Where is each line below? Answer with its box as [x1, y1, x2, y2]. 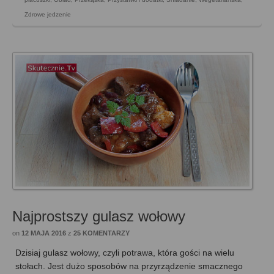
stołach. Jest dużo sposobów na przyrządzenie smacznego [15, 261, 243, 272]
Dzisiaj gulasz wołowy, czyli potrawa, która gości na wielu [15, 248, 234, 258]
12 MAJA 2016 [21, 229, 66, 237]
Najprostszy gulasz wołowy [12, 208, 185, 225]
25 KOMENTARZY [73, 229, 130, 237]
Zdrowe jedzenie [24, 11, 71, 18]
